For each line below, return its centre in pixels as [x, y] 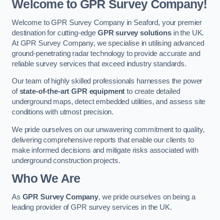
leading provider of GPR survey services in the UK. [92, 207]
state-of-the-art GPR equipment [72, 92]
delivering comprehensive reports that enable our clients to [103, 140]
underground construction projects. [66, 160]
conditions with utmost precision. [63, 112]
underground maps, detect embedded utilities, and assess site [109, 102]
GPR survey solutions [134, 33]
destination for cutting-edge [55, 33]
